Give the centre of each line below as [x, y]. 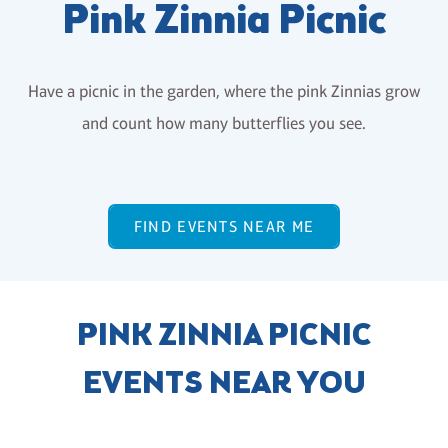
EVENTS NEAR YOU [224, 385]
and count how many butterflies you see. [224, 123]
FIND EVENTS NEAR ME [224, 227]
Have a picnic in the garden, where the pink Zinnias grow [224, 91]
